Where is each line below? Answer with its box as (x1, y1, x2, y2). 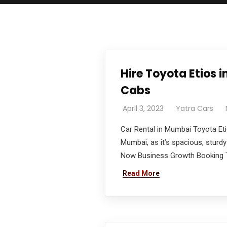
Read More (123, 169, 160, 177)
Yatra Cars (176, 103, 213, 113)
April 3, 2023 (123, 103, 164, 113)
